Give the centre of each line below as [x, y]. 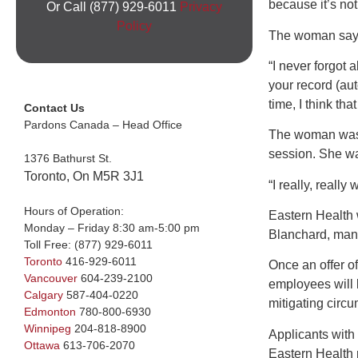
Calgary [44, 294]
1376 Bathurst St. [68, 158]
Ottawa [42, 345]
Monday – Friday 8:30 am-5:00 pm [112, 227]
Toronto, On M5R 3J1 [84, 176]
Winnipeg [48, 328]
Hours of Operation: [74, 211]
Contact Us [54, 107]
